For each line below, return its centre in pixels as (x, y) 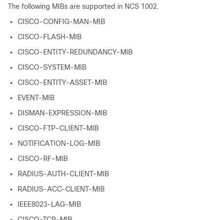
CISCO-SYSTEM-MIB (52, 67)
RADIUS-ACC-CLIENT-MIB (61, 189)
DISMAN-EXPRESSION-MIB (62, 113)
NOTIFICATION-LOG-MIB (59, 143)
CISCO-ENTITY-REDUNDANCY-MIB (75, 52)
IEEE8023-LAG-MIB (49, 204)
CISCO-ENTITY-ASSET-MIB (62, 82)
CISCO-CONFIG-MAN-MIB (61, 22)
